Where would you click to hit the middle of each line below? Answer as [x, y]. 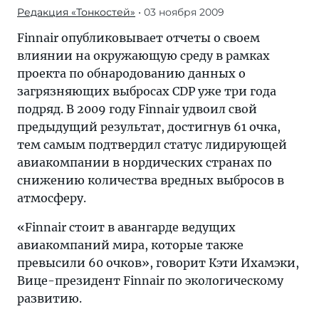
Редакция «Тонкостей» [76, 12]
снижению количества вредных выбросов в [151, 180]
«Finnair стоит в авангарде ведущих [126, 227]
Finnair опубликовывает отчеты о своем [138, 38]
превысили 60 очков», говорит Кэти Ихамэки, [158, 263]
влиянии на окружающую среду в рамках [143, 56]
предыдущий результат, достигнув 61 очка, [149, 127]
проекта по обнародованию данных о [131, 73]
